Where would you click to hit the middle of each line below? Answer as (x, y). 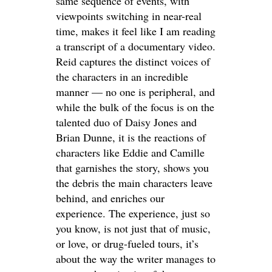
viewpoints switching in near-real (129, 16)
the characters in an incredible (122, 76)
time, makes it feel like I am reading (136, 31)
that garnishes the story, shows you (132, 168)
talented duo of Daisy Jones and (126, 122)
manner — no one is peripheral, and (135, 92)
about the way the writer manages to (136, 259)
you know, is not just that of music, (133, 228)
